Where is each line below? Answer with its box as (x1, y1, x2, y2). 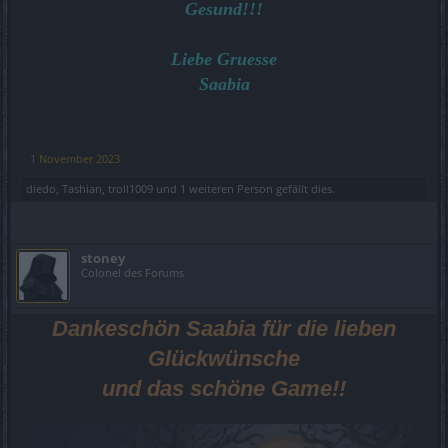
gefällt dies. (273, 181, 335, 197)
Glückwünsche (148, 346, 300, 372)
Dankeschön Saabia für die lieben (52, 316, 396, 342)
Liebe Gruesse (171, 49, 277, 70)
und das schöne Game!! (102, 376, 346, 402)
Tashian (62, 181, 102, 197)
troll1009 (108, 181, 153, 197)
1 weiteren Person (180, 181, 273, 197)
